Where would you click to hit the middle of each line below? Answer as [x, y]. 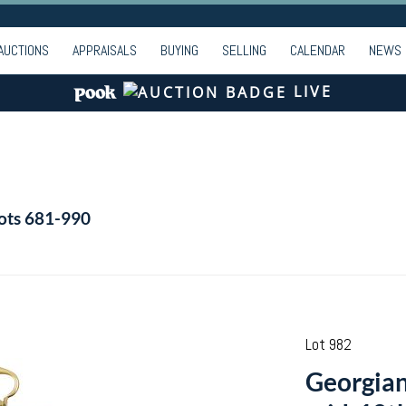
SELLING [244, 50]
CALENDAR [318, 50]
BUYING [179, 50]
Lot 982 [328, 344]
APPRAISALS [105, 50]
